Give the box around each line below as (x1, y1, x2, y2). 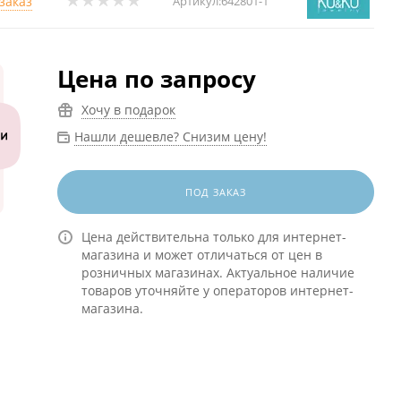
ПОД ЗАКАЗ (184, 185, 246, 199)
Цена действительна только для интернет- (81, 228, 346, 245)
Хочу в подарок (81, 101, 175, 118)
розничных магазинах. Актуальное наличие (81, 264, 354, 281)
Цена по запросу (56, 63, 256, 95)
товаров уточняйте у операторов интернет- (81, 282, 354, 299)
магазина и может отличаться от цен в (81, 246, 322, 263)
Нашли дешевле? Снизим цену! (73, 128, 267, 145)
